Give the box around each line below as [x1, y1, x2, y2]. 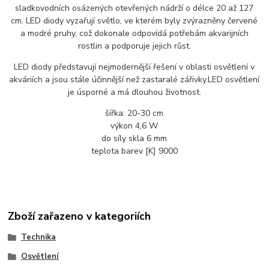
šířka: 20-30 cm [105, 107, 164, 119]
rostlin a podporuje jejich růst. [77, 40, 191, 52]
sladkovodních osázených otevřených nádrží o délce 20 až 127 [15, 2, 254, 14]
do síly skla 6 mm [101, 132, 168, 144]
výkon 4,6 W [110, 119, 159, 131]
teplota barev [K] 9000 [91, 145, 178, 157]
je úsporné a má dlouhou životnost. [67, 86, 201, 98]
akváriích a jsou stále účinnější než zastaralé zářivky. [9, 73, 208, 85]
